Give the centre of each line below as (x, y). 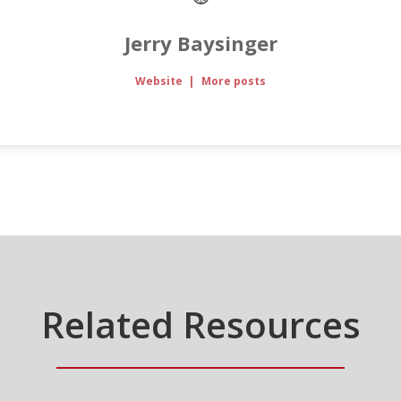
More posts (233, 81)
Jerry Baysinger (200, 43)
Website (159, 81)
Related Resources (200, 325)
